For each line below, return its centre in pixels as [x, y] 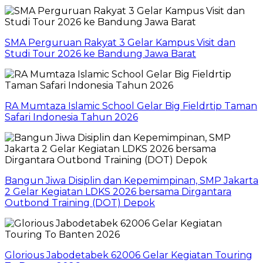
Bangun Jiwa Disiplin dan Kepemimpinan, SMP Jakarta [131, 180]
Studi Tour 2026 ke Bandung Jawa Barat [100, 53]
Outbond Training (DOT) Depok [80, 203]
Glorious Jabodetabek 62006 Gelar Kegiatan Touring [129, 255]
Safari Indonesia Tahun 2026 [71, 117]
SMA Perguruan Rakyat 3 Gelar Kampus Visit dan [120, 42]
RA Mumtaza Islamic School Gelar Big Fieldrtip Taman [131, 106]
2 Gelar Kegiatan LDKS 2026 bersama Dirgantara [118, 191]
